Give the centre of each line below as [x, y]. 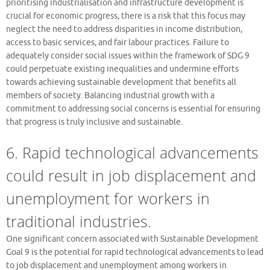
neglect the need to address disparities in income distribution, [124, 29]
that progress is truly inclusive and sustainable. [94, 122]
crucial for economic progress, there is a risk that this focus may [126, 16]
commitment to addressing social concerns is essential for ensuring [133, 108]
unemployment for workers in [108, 198]
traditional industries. [79, 221]
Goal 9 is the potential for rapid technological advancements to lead [135, 252]
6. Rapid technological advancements [132, 152]
